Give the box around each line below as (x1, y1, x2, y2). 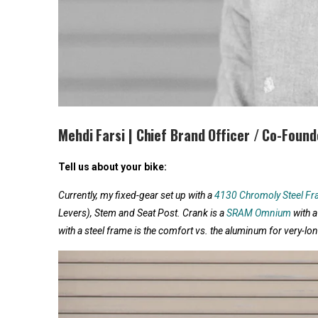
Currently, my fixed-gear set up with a (58, 190, 214, 201)
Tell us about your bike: (58, 161, 167, 172)
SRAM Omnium (226, 207, 291, 219)
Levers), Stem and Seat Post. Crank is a (58, 207, 226, 219)
